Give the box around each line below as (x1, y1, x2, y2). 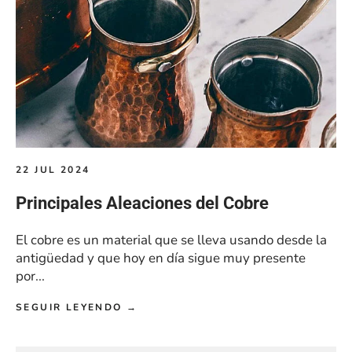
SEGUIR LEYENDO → (16, 301, 138, 314)
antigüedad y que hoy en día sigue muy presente (16, 249, 306, 268)
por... (16, 267, 45, 286)
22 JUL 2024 (16, 163, 90, 177)
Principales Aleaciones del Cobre (16, 193, 269, 214)
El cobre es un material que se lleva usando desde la (16, 231, 327, 250)
